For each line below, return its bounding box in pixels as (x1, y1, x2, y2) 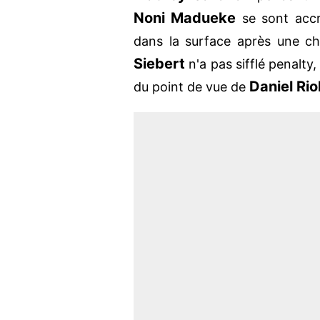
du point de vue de (134, 79, 249, 95)
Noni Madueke (134, 9, 242, 27)
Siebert (134, 55, 189, 73)
